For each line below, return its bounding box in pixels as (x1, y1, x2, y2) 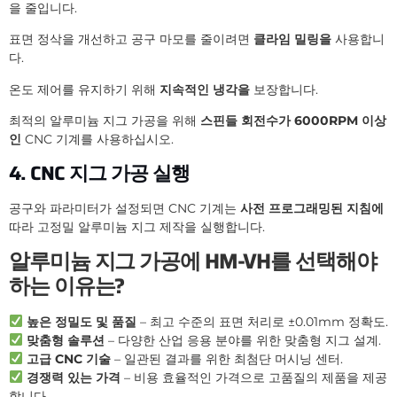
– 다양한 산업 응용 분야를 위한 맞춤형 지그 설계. (104, 332, 381, 349)
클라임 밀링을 (253, 31, 331, 48)
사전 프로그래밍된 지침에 (240, 199, 384, 216)
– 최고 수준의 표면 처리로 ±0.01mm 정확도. (136, 314, 388, 331)
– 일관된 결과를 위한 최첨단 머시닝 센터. (110, 351, 343, 368)
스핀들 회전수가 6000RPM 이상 (200, 113, 386, 129)
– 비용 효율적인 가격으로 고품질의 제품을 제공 (120, 370, 387, 386)
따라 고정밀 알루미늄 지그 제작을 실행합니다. (9, 218, 265, 235)
